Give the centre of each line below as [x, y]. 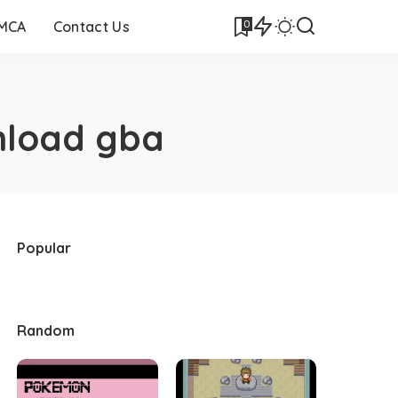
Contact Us [91, 27]
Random [46, 330]
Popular [44, 248]
